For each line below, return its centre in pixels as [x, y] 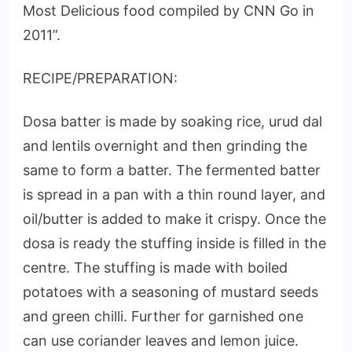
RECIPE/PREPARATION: [100, 79]
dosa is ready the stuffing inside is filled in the [174, 244]
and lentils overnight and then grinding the [165, 146]
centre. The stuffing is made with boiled [155, 268]
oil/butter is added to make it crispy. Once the [174, 219]
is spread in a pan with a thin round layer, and [174, 195]
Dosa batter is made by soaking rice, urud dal [172, 122]
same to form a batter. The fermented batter [172, 170]
